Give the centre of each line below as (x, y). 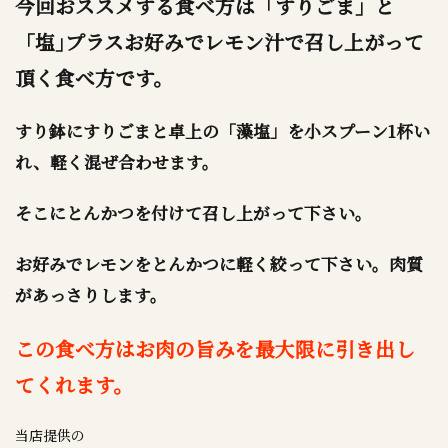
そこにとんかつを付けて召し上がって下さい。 (193, 213)
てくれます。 (74, 384)
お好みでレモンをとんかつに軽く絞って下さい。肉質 (219, 264)
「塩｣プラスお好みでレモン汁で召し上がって (219, 41)
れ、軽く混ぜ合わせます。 (117, 162)
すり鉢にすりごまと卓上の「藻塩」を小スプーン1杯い (222, 131)
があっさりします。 (91, 295)
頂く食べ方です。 (94, 77)
